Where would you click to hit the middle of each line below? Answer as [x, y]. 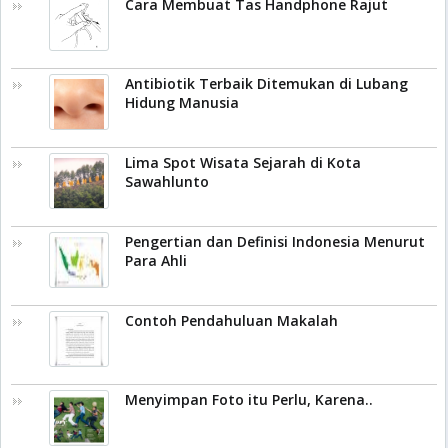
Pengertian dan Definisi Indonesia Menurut [275, 241]
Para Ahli [156, 260]
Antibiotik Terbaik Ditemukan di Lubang [266, 83]
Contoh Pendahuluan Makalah [231, 320]
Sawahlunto [167, 181]
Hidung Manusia [182, 102]
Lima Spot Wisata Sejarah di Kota [243, 162]
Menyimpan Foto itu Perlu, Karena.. [249, 399]
